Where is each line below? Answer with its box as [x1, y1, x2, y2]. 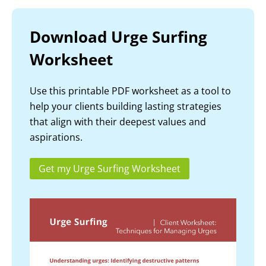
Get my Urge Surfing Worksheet [39, 162, 180, 176]
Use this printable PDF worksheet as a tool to [30, 84, 231, 98]
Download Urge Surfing [30, 27, 207, 48]
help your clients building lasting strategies [30, 100, 221, 113]
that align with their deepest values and [30, 115, 206, 129]
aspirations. [30, 131, 83, 144]
